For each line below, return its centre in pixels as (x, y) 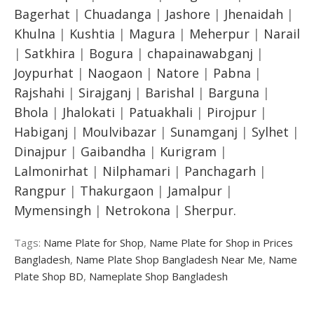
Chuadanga (118, 14)
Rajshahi (39, 92)
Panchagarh (220, 171)
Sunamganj (204, 131)
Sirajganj (105, 92)
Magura (152, 33)
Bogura (111, 53)
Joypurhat (44, 73)
